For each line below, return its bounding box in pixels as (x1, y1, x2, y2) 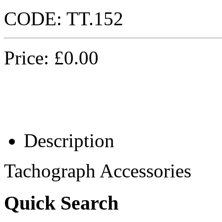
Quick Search (4, 191, 118, 214)
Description (24, 129, 114, 151)
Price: (4, 47, 54, 68)
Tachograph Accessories (4, 160, 191, 181)
